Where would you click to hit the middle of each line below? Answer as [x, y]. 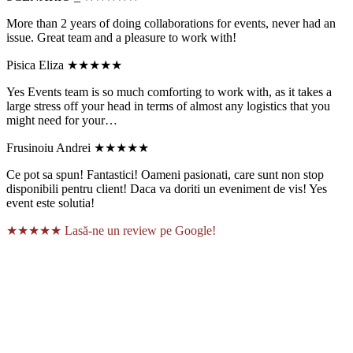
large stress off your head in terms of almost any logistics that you [168, 106]
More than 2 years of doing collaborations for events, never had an [171, 23]
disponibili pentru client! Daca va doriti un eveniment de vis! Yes [167, 188]
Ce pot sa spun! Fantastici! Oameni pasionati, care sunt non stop [165, 174]
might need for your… [62, 120]
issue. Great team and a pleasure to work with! [121, 37]
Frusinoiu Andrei [48, 147]
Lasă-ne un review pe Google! [140, 230]
